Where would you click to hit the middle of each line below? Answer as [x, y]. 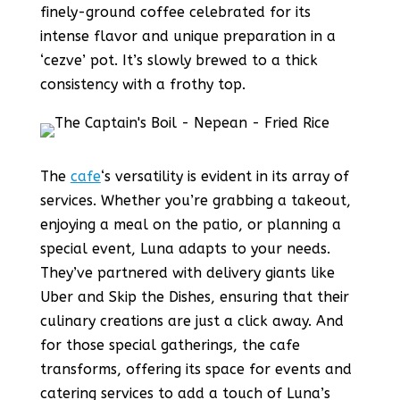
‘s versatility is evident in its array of [225, 176]
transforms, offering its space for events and [196, 369]
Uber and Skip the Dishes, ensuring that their [194, 297]
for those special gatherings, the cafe [170, 345]
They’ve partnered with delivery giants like [187, 273]
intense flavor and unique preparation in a [187, 36]
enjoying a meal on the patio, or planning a [190, 225]
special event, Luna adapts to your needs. [185, 249]
